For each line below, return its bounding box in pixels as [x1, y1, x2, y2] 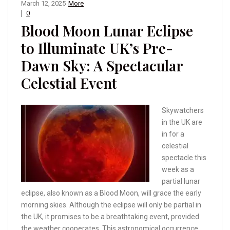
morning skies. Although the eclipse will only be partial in [21, 201, 201, 209]
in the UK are [162, 118, 202, 127]
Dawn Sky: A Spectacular [21, 56, 183, 75]
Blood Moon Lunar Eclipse [21, 21, 193, 41]
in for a [162, 130, 184, 139]
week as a [162, 165, 194, 174]
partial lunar [162, 177, 200, 186]
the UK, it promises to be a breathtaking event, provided [21, 213, 199, 221]
